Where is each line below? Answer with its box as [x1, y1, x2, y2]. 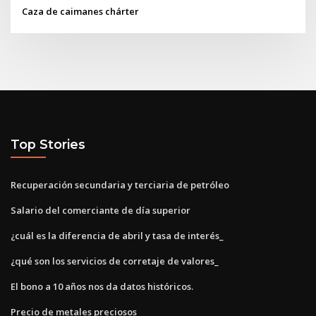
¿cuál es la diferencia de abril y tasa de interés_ [11, 229, 224, 242]
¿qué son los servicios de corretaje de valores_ [11, 254, 219, 267]
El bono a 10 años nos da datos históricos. [11, 279, 193, 293]
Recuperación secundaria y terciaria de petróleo [11, 178, 229, 191]
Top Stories [11, 137, 85, 152]
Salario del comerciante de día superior [11, 203, 190, 217]
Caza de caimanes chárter [22, 4, 140, 18]
